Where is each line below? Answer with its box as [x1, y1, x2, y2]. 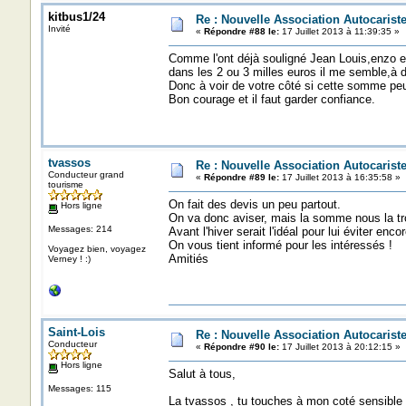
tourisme [47, 179, 83, 189]
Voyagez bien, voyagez [47, 243, 146, 254]
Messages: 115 [47, 382, 111, 393]
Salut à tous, [168, 367, 236, 381]
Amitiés [168, 252, 208, 266]
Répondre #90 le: [203, 342, 279, 352]
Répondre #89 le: [203, 172, 279, 182]
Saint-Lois [47, 325, 105, 339]
